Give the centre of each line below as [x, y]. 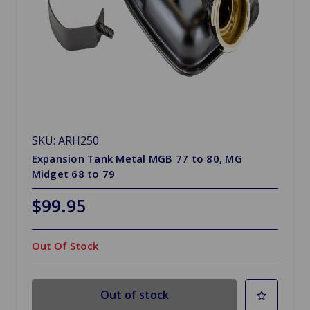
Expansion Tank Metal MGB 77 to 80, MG [137, 158]
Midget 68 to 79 [73, 173]
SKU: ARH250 [65, 140]
